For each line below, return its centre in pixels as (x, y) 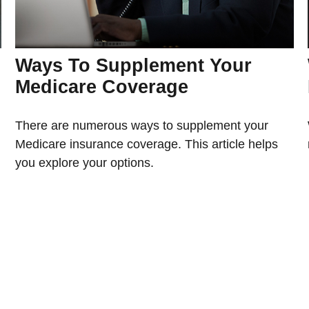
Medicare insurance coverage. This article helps (147, 144)
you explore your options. (85, 162)
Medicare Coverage (102, 87)
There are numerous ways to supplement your (142, 125)
